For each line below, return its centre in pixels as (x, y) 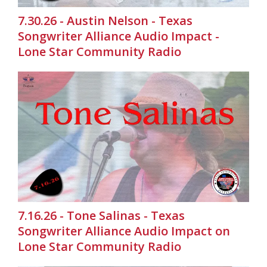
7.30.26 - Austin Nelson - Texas (105, 21)
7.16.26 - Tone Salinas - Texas (101, 215)
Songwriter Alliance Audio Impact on (124, 231)
